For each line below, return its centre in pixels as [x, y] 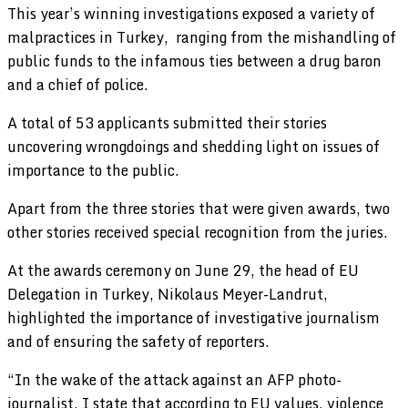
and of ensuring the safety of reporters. [138, 341]
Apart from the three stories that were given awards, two [199, 208]
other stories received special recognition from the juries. [198, 232]
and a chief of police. [78, 84]
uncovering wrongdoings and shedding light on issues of [194, 146]
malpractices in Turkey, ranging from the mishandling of [202, 37]
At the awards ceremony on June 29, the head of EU [183, 270]
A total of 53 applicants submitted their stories [167, 122]
